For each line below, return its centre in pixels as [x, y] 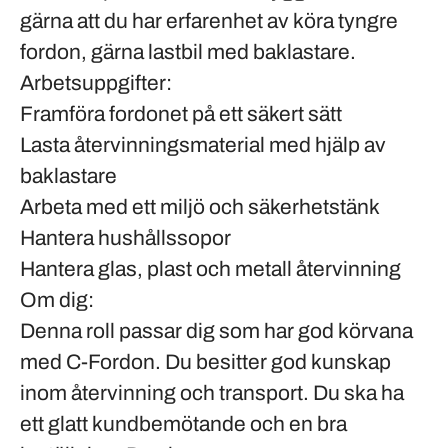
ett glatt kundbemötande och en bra [183, 424]
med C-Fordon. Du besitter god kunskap [205, 362]
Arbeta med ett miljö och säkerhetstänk [200, 207]
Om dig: [57, 300]
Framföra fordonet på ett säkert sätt [181, 114]
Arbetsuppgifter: [96, 83]
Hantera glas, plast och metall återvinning [210, 269]
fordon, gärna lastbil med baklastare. [188, 52]
